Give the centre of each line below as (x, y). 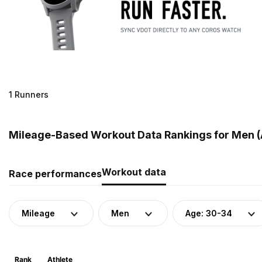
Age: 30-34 (209, 213)
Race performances (55, 173)
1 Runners (29, 94)
